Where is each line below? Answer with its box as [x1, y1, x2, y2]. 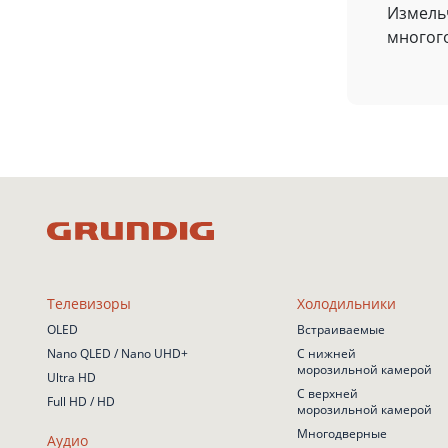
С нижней [297, 345, 356, 362]
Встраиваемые [297, 321, 385, 338]
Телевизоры [47, 294, 131, 313]
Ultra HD [47, 369, 96, 386]
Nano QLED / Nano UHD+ [47, 345, 188, 362]
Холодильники [297, 294, 396, 313]
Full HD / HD [47, 393, 115, 410]
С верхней [297, 385, 358, 402]
